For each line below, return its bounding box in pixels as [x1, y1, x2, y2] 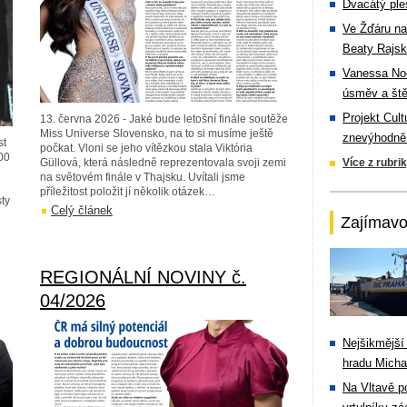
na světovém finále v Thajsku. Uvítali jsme [40, 171, 245, 184]
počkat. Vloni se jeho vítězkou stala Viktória [40, 142, 253, 154]
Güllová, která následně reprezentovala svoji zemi [40, 156, 286, 169]
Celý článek [51, 203, 113, 217]
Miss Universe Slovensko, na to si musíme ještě [40, 127, 273, 140]
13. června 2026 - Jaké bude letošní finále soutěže [40, 113, 288, 125]
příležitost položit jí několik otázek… [40, 185, 215, 198]
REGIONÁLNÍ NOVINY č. [40, 267, 246, 287]
